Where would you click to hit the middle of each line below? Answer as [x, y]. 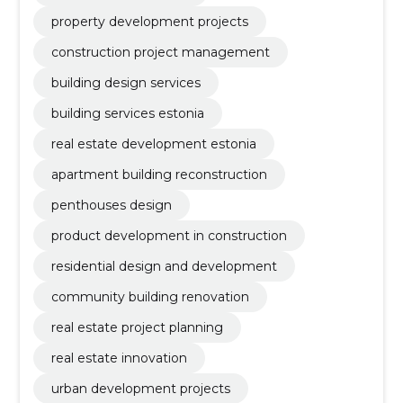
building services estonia [127, 113]
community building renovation [150, 296]
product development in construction [169, 235]
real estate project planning [137, 327]
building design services [125, 82]
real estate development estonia [153, 143]
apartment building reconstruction [159, 174]
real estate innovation [119, 358]
